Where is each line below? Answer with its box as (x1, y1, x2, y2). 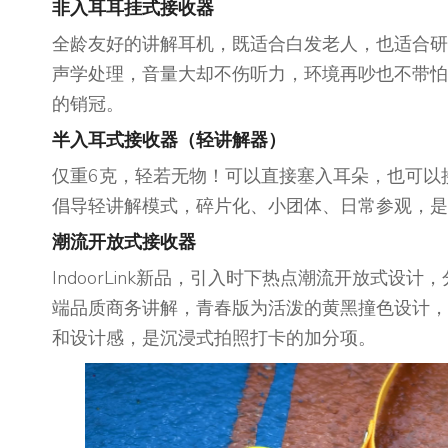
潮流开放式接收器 (52, 230, 196, 254)
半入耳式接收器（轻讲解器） (52, 128, 286, 152)
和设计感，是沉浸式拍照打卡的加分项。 (52, 326, 376, 350)
